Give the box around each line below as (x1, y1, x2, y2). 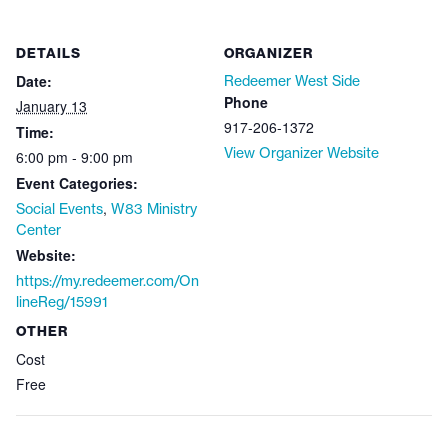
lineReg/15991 (16, 293, 108, 310)
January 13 (16, 96, 87, 116)
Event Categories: (16, 173, 138, 193)
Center (16, 221, 61, 238)
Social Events (16, 200, 103, 217)
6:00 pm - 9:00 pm (16, 147, 133, 167)
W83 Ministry (111, 200, 197, 217)
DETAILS (16, 45, 81, 62)
